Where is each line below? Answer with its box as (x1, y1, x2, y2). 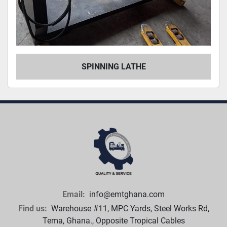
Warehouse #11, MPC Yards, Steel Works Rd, (49, 204, 209, 213)
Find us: (18, 204, 47, 213)
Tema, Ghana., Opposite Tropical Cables (42, 216, 185, 225)
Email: (62, 190, 85, 199)
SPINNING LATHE (81, 62, 146, 71)
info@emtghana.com (87, 190, 165, 199)
